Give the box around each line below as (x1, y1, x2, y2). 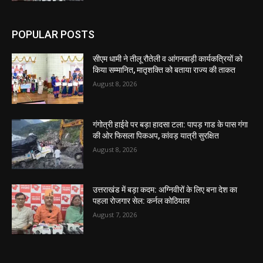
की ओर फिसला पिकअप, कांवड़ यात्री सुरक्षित (93, 130, 220, 140)
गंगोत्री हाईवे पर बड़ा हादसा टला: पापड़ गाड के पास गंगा (93, 119, 248, 129)
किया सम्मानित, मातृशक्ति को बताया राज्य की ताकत (93, 65, 236, 75)
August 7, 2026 (93, 210, 137, 220)
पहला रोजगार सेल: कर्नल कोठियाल (93, 196, 190, 206)
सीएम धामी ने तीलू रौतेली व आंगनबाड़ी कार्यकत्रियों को (93, 54, 243, 64)
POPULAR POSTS (12, 28, 95, 41)
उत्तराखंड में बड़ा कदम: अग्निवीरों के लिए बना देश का (93, 185, 238, 195)
